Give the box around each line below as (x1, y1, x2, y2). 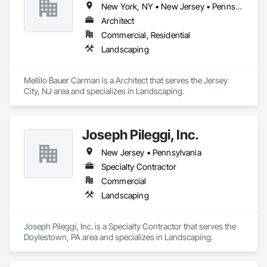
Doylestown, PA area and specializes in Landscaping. (24, 232, 213, 242)
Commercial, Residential (101, 30, 191, 40)
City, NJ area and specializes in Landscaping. (24, 86, 184, 96)
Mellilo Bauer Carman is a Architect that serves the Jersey (24, 75, 228, 85)
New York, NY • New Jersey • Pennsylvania (235, 1, 242, 11)
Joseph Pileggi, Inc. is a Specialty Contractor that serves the (24, 221, 236, 231)
